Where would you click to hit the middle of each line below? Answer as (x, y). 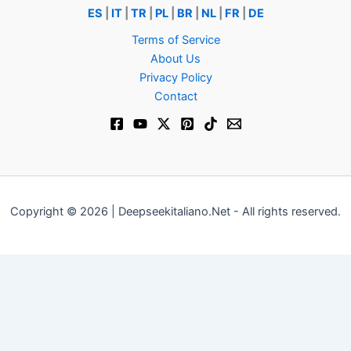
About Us (175, 59)
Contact (175, 96)
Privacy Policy (175, 78)
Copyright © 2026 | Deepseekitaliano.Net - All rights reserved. (175, 212)
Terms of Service (175, 40)
